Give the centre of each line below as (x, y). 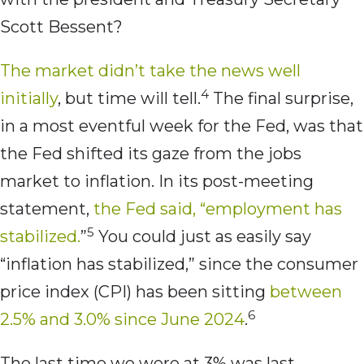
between (306, 292)
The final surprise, (281, 99)
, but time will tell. (129, 99)
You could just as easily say (203, 237)
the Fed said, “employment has (218, 209)
